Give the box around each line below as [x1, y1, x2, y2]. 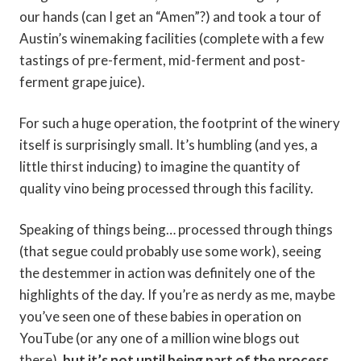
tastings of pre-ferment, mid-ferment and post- [19, 52, 305, 69]
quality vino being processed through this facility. [19, 180, 313, 197]
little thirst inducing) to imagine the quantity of [19, 158, 301, 176]
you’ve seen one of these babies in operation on [19, 308, 301, 326]
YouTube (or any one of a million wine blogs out [19, 330, 300, 347]
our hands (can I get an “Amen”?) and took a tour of [19, 8, 322, 26]
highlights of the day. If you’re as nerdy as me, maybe [19, 286, 335, 304]
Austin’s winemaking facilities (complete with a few [19, 30, 324, 48]
